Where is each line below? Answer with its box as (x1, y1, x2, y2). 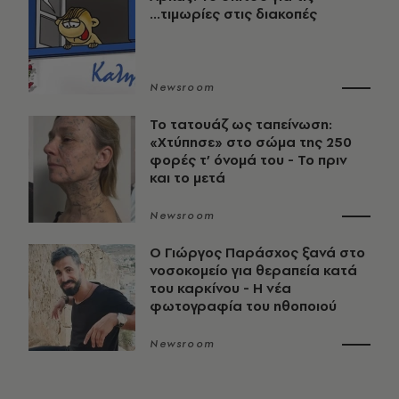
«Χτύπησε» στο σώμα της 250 (150, 132, 352, 151)
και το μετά (150, 167, 225, 187)
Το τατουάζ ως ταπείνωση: (150, 114, 332, 134)
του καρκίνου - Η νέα (150, 278, 291, 297)
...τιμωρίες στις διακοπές (150, 4, 317, 23)
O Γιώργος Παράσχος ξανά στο (150, 242, 365, 262)
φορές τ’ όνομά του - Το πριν (150, 150, 347, 169)
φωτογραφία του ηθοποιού (150, 296, 337, 315)
